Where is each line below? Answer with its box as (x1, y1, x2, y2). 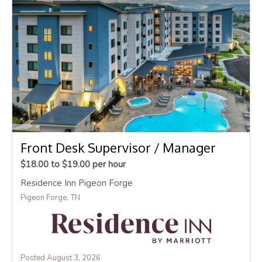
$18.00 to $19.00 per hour (20, 158, 126, 170)
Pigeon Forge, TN (20, 192, 80, 203)
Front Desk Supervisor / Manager (20, 139, 216, 156)
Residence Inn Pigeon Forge (20, 177, 133, 189)
